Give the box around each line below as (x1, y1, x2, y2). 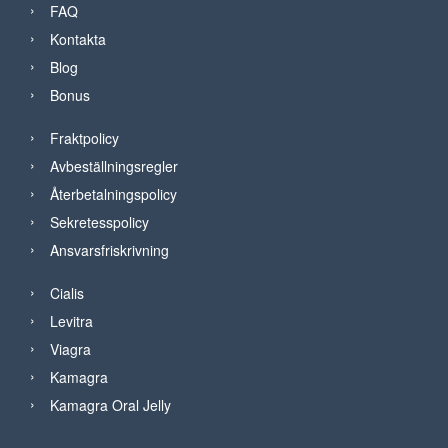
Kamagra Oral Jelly (50, 394, 171, 415)
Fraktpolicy (50, 127, 119, 148)
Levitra (50, 310, 93, 331)
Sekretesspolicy (50, 211, 149, 232)
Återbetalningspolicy (50, 183, 177, 204)
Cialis (50, 282, 84, 303)
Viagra (50, 338, 91, 359)
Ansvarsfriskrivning (50, 239, 169, 260)
